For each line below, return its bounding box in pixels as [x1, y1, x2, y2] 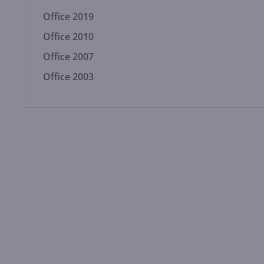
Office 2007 [43, 50, 94, 63]
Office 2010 [43, 30, 94, 43]
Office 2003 [43, 70, 94, 83]
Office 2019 [43, 10, 94, 23]
